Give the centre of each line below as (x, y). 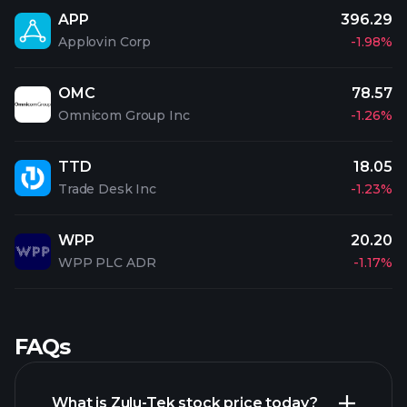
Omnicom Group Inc (124, 115)
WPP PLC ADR (107, 263)
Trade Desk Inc (108, 189)
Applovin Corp (105, 42)
